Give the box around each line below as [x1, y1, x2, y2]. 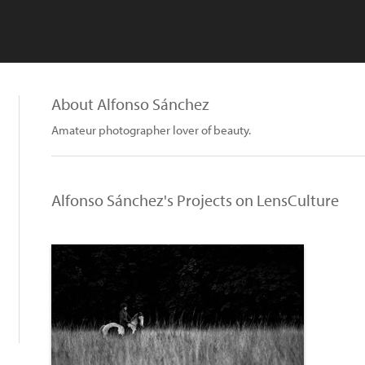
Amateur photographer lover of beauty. [51, 122, 251, 138]
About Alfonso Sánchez [51, 94, 209, 114]
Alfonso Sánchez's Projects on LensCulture [51, 190, 339, 210]
